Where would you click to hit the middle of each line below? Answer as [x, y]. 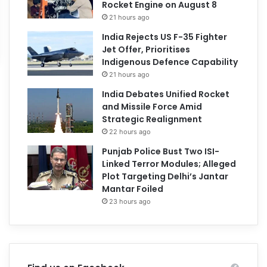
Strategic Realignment [152, 119]
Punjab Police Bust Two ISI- [161, 151]
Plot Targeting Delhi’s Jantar [165, 176]
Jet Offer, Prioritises [146, 49]
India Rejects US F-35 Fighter [165, 37]
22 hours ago [130, 131]
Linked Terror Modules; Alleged [169, 164]
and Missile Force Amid [152, 106]
